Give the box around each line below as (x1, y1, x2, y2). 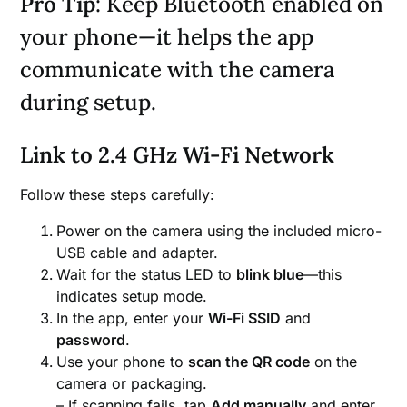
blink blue (236, 264, 304, 283)
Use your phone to (56, 352, 189, 371)
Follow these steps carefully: (20, 184, 215, 203)
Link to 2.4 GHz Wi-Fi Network (20, 140, 335, 169)
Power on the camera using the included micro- (56, 221, 382, 240)
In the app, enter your (56, 308, 209, 327)
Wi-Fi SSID (208, 308, 282, 327)
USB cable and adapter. (56, 243, 219, 262)
